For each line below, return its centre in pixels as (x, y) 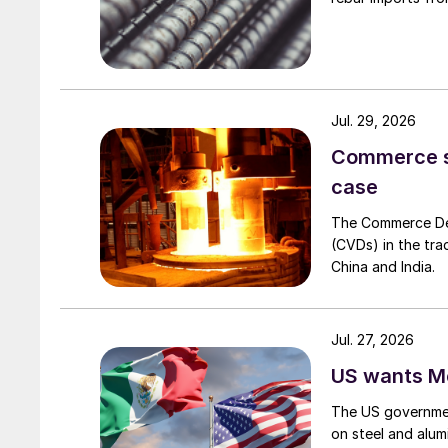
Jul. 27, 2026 (372, 340)
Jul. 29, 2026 (373, 121)
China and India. (383, 267)
